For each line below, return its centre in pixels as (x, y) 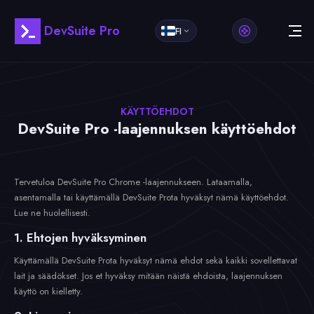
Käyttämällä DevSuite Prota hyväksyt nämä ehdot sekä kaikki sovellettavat (156, 260)
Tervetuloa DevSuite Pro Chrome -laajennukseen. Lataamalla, (133, 182)
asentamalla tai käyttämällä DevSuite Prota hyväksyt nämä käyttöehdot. (151, 197)
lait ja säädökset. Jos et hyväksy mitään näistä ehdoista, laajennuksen (148, 276)
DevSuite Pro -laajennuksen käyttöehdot (157, 129)
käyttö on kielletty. (48, 291)
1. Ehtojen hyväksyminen (80, 238)
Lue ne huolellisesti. (52, 213)
